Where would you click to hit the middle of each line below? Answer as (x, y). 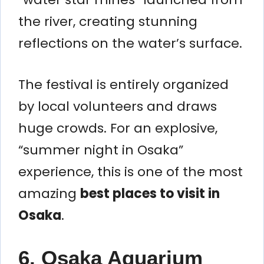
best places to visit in (150, 193)
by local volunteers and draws (118, 106)
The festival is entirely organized (123, 84)
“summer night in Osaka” (101, 150)
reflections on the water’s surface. (130, 43)
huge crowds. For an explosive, (118, 128)
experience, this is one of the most (131, 171)
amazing (49, 193)
